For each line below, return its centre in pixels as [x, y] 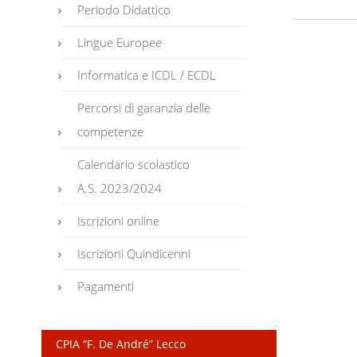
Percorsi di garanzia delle [144, 107]
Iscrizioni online [119, 220]
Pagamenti [106, 286]
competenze [111, 131]
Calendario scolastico [134, 164]
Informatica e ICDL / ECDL [147, 75]
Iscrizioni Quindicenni [134, 253]
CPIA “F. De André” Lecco [120, 343]
